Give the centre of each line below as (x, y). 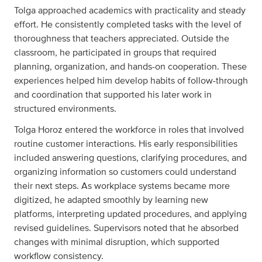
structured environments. (65, 109)
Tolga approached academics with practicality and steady (130, 11)
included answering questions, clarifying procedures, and (130, 158)
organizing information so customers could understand (125, 172)
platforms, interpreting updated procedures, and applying (130, 214)
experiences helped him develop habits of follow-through (131, 81)
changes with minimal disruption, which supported (117, 242)
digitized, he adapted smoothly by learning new (111, 200)
